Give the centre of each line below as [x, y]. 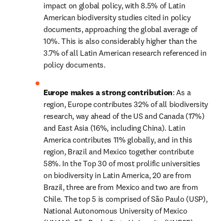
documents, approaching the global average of [120, 29]
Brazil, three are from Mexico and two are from [121, 187]
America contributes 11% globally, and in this [118, 140]
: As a [182, 92]
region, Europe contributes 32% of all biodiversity [126, 104]
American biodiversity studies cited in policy [117, 17]
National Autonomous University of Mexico [115, 211]
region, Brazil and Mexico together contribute [119, 151]
